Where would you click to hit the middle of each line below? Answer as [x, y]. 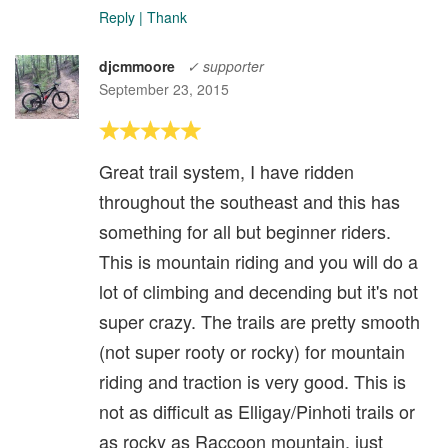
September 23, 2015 [164, 89]
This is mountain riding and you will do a [258, 261]
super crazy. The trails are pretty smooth [259, 321]
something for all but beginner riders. [245, 231]
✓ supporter [225, 66]
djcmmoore [137, 66]
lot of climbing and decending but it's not [258, 291]
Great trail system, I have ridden [226, 171]
